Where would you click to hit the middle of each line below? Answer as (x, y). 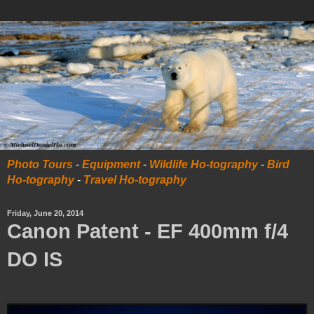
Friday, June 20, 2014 (45, 213)
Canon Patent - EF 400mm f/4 (148, 231)
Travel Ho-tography (135, 179)
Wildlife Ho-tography (204, 164)
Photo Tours (40, 164)
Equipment (111, 164)
